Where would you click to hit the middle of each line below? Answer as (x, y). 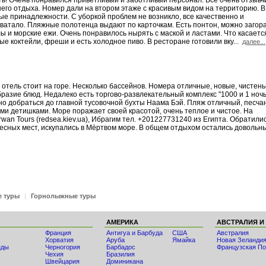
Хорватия (59, 240)
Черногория (63, 247)
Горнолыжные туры (63, 196)
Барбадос (121, 247)
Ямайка (184, 240)
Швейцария (62, 261)
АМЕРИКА (122, 222)
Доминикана (125, 261)
